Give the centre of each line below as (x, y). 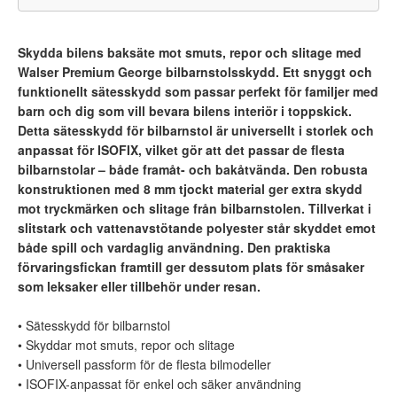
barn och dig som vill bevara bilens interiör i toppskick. (185, 110)
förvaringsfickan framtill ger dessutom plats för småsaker (191, 266)
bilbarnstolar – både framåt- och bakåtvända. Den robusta (193, 169)
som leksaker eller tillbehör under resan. (139, 286)
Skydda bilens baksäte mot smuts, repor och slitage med (190, 52)
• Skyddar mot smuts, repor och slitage (126, 344)
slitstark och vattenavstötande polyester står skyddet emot (197, 227)
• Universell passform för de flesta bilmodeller (144, 364)
